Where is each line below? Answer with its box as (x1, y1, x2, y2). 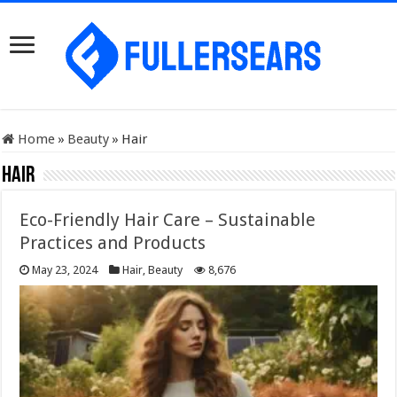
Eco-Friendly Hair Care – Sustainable (19, 209, 316, 230)
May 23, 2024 (32, 263, 98, 276)
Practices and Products (19, 232, 206, 253)
